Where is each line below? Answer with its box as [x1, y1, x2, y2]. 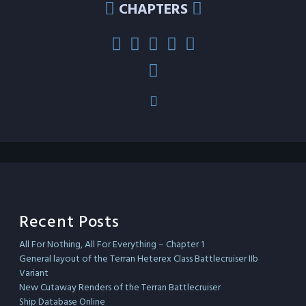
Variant [19, 266, 48, 281]
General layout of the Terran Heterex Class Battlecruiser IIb [19, 251, 258, 267]
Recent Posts [19, 210, 120, 236]
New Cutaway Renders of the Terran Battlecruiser [19, 280, 221, 296]
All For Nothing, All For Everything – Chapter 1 [19, 237, 204, 253]
